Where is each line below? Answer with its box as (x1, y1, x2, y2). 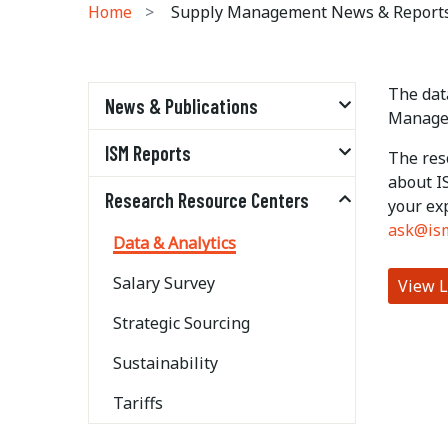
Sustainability (113, 352, 218, 374)
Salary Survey (113, 272, 215, 294)
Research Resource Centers (105, 188, 309, 212)
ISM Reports (105, 141, 191, 165)
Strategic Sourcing (113, 312, 250, 334)
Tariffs (113, 392, 163, 414)
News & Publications (105, 94, 258, 118)
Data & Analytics (113, 232, 236, 254)
